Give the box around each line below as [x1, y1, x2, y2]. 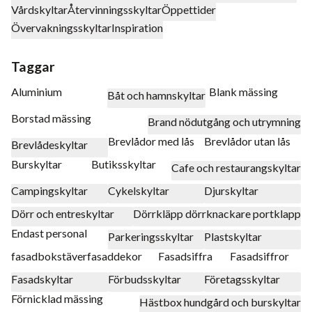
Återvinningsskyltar [68, 3, 162, 17]
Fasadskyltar [11, 272, 73, 286]
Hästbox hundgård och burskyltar [139, 295, 301, 309]
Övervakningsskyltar [11, 21, 111, 35]
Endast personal [11, 226, 87, 240]
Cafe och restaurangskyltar [171, 160, 301, 174]
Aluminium [11, 84, 62, 98]
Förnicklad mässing [11, 291, 103, 305]
